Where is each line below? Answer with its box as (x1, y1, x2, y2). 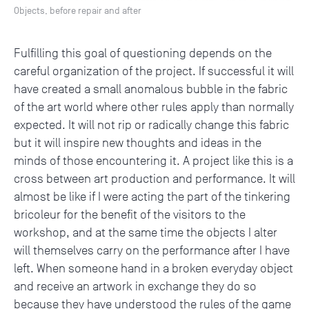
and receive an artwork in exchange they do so (14, 279, 257, 294)
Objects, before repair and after (14, 6, 141, 17)
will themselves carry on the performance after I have (14, 243, 290, 258)
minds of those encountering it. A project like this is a (14, 154, 293, 168)
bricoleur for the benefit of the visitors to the (14, 208, 246, 222)
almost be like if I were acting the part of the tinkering (14, 190, 290, 204)
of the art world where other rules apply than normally (14, 100, 294, 114)
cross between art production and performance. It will (14, 172, 295, 186)
